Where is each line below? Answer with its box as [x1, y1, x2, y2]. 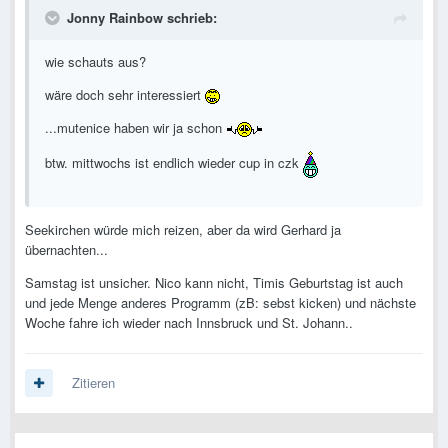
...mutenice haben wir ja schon [45, 118, 226, 138]
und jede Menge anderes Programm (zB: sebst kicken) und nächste [25, 293, 416, 313]
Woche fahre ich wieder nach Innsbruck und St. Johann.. [25, 313, 353, 333]
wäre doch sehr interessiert [45, 85, 205, 105]
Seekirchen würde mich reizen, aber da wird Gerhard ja [25, 220, 341, 240]
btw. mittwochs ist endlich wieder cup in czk [45, 153, 303, 173]
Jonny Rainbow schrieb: [67, 8, 217, 28]
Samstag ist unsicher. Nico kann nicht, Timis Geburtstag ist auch [25, 273, 403, 293]
